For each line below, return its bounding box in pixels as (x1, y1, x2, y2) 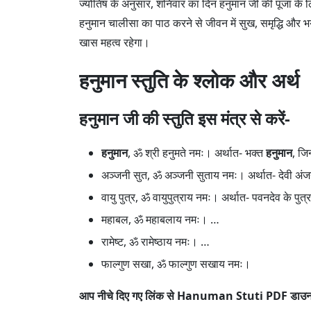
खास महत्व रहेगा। (79, 35, 150, 51)
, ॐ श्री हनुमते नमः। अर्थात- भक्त (128, 145, 266, 161)
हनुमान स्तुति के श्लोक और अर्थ (79, 67, 299, 94)
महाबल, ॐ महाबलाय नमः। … (101, 212, 219, 228)
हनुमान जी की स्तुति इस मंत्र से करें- (79, 107, 290, 131)
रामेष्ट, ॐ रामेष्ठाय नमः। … (101, 234, 210, 250)
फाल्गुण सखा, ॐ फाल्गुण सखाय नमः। (101, 256, 251, 272)
